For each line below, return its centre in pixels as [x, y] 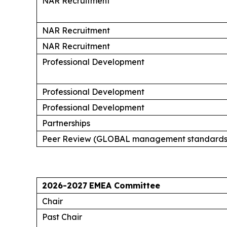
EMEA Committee [125, 185]
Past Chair [62, 217]
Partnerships [66, 123]
